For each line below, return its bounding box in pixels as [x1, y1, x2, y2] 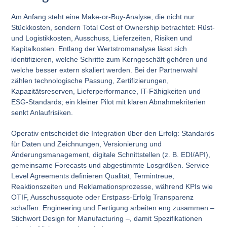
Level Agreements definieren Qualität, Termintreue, [11, 171, 175, 180]
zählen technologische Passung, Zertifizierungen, [11, 76, 169, 85]
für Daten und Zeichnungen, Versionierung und [11, 139, 162, 148]
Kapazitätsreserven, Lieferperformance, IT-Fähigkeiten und [11, 87, 201, 95]
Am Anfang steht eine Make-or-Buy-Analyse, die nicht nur [11, 12, 195, 21]
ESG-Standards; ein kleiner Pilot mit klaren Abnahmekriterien [11, 97, 206, 106]
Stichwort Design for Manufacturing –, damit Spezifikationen [11, 214, 203, 222]
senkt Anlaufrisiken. [11, 108, 73, 117]
